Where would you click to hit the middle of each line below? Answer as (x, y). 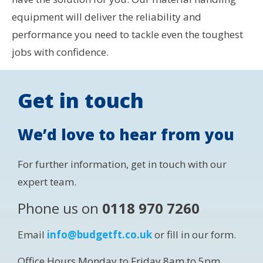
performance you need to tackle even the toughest (127, 34)
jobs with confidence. (60, 52)
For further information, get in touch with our (122, 164)
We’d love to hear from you (126, 134)
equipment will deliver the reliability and (107, 16)
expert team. (47, 181)
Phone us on (58, 208)
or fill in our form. (194, 234)
